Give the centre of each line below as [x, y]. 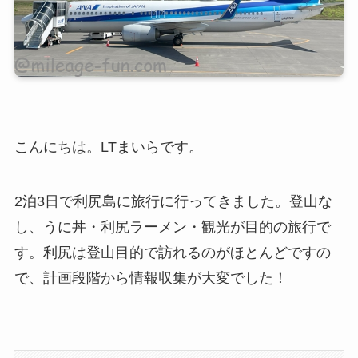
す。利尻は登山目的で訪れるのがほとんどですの [172, 252]
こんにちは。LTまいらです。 [108, 147]
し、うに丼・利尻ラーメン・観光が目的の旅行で [172, 227]
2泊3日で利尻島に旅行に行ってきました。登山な [173, 201]
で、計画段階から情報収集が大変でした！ [151, 278]
